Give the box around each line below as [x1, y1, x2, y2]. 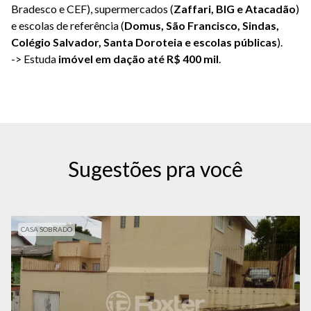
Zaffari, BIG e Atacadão [174, 2, 296, 16]
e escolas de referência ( [11, 19, 124, 33]
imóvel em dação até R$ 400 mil [58, 52, 219, 66]
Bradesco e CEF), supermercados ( [11, 2, 174, 16]
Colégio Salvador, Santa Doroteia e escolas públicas [11, 35, 277, 49]
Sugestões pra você [68, 156, 243, 182]
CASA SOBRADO [21, 225, 72, 234]
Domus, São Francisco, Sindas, [124, 19, 279, 33]
